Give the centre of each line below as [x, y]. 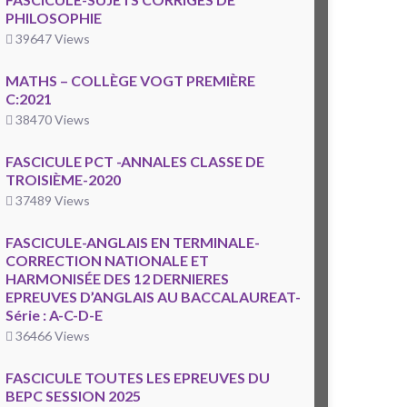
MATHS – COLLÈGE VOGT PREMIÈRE [130, 81]
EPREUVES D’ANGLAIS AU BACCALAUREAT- [153, 297]
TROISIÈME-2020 [63, 180]
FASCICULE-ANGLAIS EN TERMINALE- [133, 243]
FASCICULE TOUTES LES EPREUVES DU [138, 378]
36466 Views [51, 336]
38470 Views [51, 120]
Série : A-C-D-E [54, 315]
